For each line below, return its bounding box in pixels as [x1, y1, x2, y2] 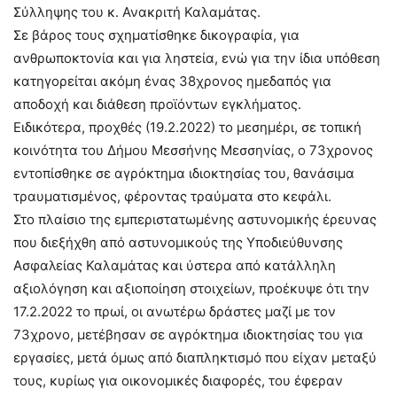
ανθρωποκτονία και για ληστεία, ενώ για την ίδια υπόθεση [13, 49, 380, 66]
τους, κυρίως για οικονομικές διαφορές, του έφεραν [13, 371, 343, 389]
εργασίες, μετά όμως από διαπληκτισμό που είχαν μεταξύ [13, 348, 377, 366]
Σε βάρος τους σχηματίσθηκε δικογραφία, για [13, 26, 300, 43]
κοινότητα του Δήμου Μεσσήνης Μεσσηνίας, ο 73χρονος [13, 141, 373, 159]
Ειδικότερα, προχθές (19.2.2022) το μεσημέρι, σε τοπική [13, 118, 362, 136]
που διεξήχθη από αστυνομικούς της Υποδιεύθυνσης [13, 233, 343, 251]
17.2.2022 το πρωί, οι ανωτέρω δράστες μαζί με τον [13, 302, 336, 320]
